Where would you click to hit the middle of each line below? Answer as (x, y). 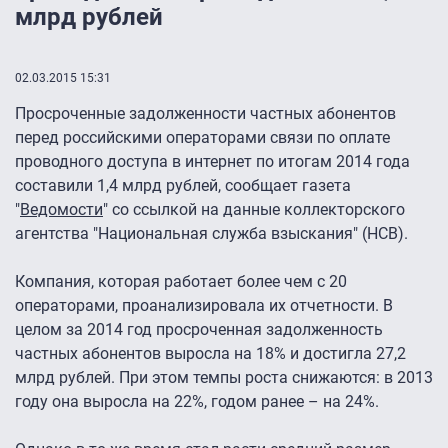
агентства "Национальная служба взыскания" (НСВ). (211, 234)
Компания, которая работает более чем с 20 (181, 282)
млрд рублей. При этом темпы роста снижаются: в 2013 (224, 378)
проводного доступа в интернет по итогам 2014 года (212, 162)
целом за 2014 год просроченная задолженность (199, 330)
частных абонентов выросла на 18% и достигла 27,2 (210, 354)
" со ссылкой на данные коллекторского (254, 210)
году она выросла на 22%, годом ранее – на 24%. (197, 402)
